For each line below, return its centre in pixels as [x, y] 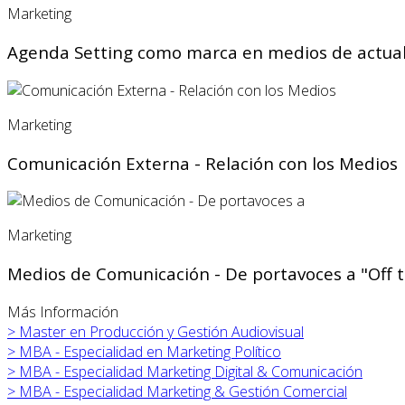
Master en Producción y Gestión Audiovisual [161, 331]
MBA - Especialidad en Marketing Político [150, 351]
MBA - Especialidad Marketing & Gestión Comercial [183, 391]
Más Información [63, 311]
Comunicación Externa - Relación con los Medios [202, 163]
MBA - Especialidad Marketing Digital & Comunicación [191, 371]
